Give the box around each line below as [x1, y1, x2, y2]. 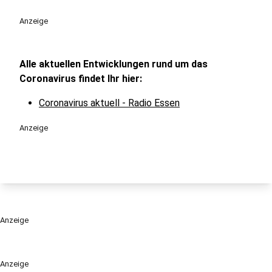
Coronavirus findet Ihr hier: [19, 73, 142, 84]
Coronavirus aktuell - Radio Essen [39, 97, 180, 109]
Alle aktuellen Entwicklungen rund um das [19, 58, 208, 70]
